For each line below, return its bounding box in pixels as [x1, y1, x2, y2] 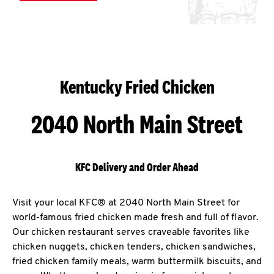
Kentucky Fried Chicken [59, 76, 215, 98]
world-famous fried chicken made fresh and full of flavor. [12, 213, 259, 223]
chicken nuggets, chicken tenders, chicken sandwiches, [12, 242, 256, 252]
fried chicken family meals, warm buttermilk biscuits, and [12, 257, 262, 267]
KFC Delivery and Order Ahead [75, 160, 199, 174]
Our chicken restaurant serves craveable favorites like [12, 228, 250, 237]
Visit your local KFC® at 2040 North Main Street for [12, 198, 240, 208]
